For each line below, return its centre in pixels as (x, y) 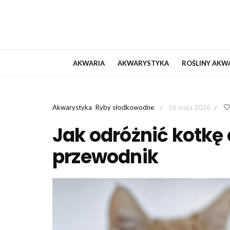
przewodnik (105, 157)
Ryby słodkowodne (125, 107)
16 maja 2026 (189, 107)
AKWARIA (89, 63)
